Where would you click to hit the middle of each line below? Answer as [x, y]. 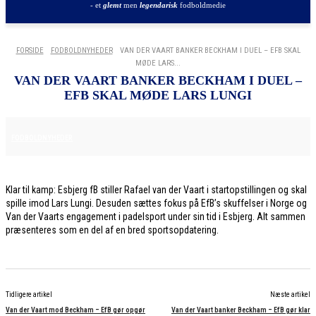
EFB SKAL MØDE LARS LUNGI [158, 95]
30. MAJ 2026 [110, 136]
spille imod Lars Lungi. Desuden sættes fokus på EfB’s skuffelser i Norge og [156, 203]
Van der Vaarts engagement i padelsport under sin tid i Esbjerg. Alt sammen [156, 217]
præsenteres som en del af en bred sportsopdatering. [112, 230]
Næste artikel [290, 294]
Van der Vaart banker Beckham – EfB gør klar [241, 310]
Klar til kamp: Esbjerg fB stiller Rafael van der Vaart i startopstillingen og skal [156, 190]
